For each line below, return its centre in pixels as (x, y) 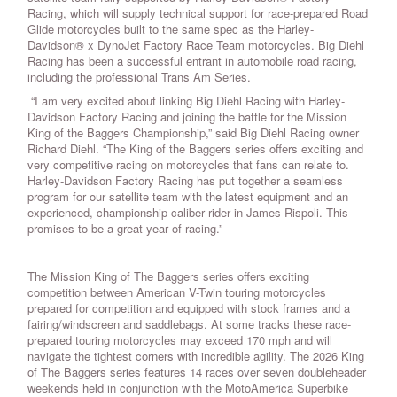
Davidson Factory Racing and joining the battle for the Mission (187, 117)
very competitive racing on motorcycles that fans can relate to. (188, 165)
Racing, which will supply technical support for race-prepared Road (198, 13)
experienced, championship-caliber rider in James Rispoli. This (188, 213)
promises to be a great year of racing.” (125, 229)
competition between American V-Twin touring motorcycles (177, 292)
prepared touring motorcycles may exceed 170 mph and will (180, 340)
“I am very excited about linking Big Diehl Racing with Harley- (186, 101)
